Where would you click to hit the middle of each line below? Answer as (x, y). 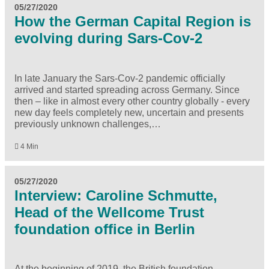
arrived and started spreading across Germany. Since (127, 89)
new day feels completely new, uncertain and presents (129, 112)
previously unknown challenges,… (88, 124)
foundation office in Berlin (105, 229)
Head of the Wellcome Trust (109, 212)
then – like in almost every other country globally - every (132, 101)
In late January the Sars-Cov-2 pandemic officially (120, 78)
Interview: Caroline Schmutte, (116, 195)
